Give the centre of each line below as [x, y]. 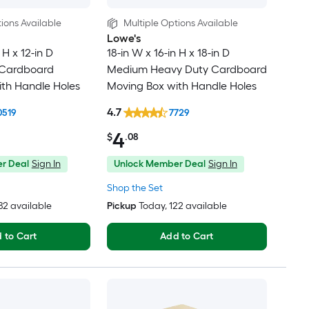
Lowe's [123, 39]
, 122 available [196, 206]
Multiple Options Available [180, 23]
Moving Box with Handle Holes [181, 86]
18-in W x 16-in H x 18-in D [168, 53]
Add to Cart [187, 236]
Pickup [121, 206]
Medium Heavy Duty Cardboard [187, 70]
